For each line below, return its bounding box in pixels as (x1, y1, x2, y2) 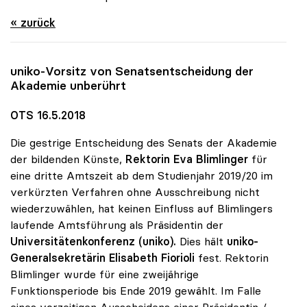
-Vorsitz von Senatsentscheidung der (40, 64, 254, 79)
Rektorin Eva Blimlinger (125, 151, 248, 166)
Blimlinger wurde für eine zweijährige (10, 267, 199, 281)
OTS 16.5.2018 (10, 108, 86, 122)
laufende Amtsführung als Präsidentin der (10, 217, 223, 232)
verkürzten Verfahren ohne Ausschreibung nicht (10, 184, 260, 199)
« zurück (10, 16, 56, 30)
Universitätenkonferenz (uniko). (10, 234, 180, 248)
